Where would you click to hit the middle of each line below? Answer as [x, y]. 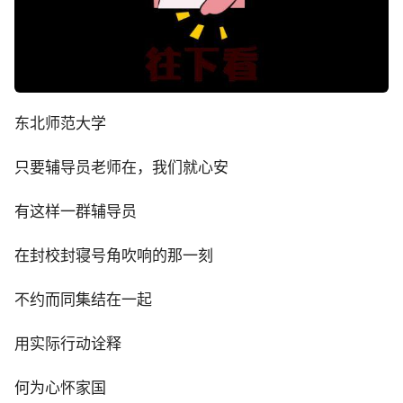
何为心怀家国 [60, 388]
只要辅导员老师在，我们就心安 [121, 167]
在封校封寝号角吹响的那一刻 [114, 255]
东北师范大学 [60, 123]
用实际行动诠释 [68, 344]
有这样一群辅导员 [76, 211]
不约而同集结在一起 [83, 300]
